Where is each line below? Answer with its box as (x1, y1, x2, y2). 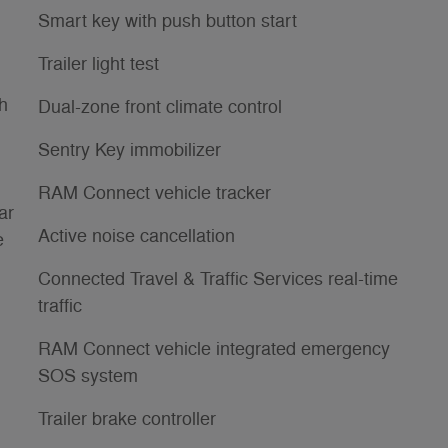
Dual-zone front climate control (38, 95, 282, 118)
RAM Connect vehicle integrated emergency (38, 337, 390, 360)
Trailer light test (38, 52, 159, 75)
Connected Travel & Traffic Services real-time (38, 267, 398, 290)
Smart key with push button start (38, 9, 297, 32)
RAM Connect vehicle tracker (38, 181, 271, 204)
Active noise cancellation (38, 224, 235, 247)
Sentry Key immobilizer (38, 138, 221, 161)
